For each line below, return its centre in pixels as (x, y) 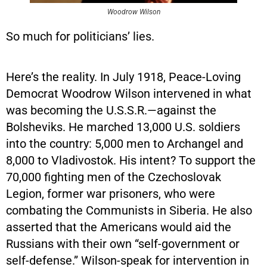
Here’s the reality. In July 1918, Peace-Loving (123, 77)
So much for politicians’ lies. (80, 36)
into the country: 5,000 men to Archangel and (125, 143)
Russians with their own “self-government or (123, 243)
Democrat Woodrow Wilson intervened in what (129, 93)
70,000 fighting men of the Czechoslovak (114, 177)
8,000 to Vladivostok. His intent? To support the (131, 160)
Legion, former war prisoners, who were (111, 193)
